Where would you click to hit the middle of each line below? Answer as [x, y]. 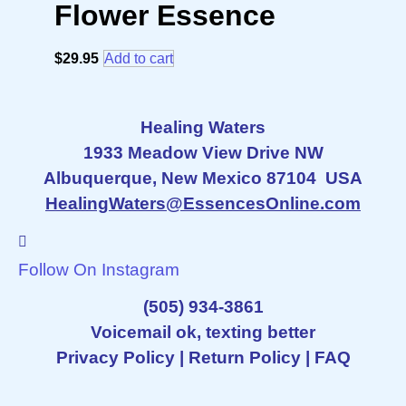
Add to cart [139, 59]
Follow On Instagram [99, 269]
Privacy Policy [115, 357]
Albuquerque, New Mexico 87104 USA [203, 179]
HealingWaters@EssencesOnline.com [203, 204]
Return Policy [244, 357]
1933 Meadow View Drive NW [203, 153]
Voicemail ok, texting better [203, 332]
